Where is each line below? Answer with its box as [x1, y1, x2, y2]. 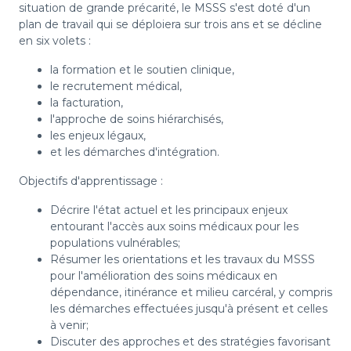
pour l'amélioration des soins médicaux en [50, 269, 277, 284]
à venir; [50, 318, 89, 333]
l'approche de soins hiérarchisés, [50, 112, 223, 127]
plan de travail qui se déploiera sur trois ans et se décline [19, 17, 322, 32]
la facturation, [50, 96, 123, 110]
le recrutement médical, [50, 79, 182, 94]
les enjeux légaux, [50, 128, 146, 143]
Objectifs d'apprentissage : [19, 174, 163, 189]
